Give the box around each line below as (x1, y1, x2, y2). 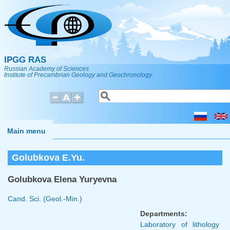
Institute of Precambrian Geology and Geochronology (4, 71, 152, 79)
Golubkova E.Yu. (12, 152, 85, 163)
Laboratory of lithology (140, 220, 219, 228)
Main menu (7, 127, 46, 135)
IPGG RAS (4, 55, 46, 65)
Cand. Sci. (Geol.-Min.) (8, 194, 82, 203)
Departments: (140, 209, 187, 218)
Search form (99, 96, 152, 107)
